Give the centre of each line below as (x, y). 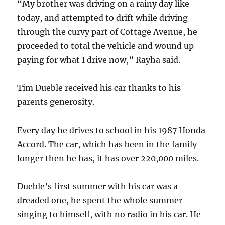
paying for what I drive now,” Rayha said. (99, 60)
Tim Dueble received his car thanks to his (99, 88)
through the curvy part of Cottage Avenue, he (107, 32)
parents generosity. (56, 102)
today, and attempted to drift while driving (103, 18)
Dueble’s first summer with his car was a (98, 186)
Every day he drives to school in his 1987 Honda (111, 130)
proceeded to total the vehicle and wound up (106, 46)
